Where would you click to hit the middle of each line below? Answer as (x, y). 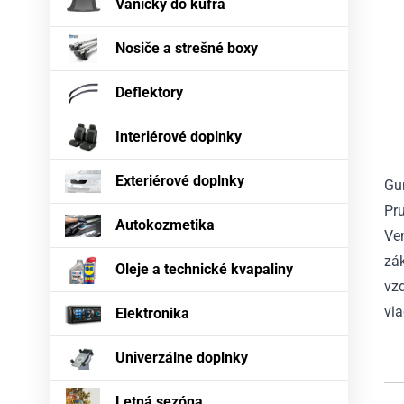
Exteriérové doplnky (180, 181)
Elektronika (152, 314)
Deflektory (149, 93)
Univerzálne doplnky (182, 358)
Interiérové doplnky (179, 137)
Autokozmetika (165, 225)
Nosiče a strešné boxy (187, 49)
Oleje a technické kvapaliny (204, 270)
